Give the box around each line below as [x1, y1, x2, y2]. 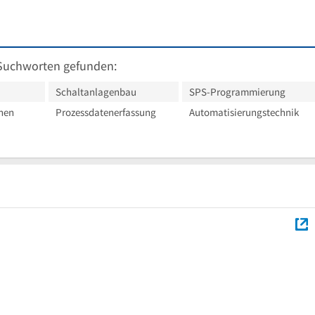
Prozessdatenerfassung [56, 105, 156, 119]
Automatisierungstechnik [189, 105, 299, 119]
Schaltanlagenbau [56, 84, 136, 98]
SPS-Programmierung [189, 84, 285, 98]
